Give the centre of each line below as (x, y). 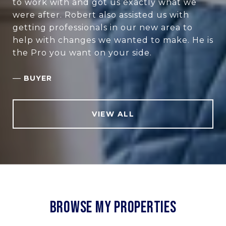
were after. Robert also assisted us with (101, 15)
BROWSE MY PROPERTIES (113, 207)
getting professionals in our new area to (103, 27)
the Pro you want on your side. (82, 52)
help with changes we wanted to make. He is (113, 40)
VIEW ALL (113, 114)
